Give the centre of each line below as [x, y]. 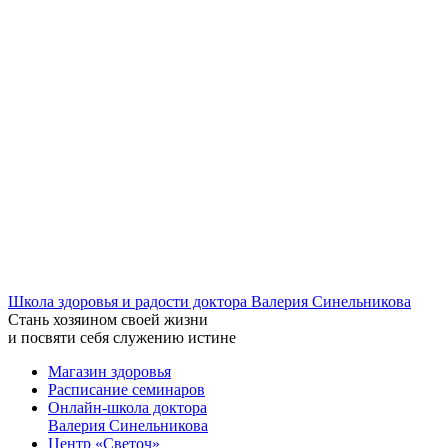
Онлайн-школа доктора [127, 407]
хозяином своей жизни [128, 319]
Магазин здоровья [109, 371]
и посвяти [42, 337]
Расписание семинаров [126, 389]
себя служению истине [156, 337]
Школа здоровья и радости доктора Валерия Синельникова [209, 301]
